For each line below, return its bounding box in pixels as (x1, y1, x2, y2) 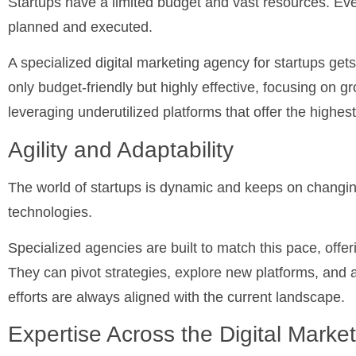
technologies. (8, 203, 92, 220)
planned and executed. (8, 18, 153, 35)
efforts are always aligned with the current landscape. (8, 288, 345, 305)
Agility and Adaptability (8, 137, 234, 162)
